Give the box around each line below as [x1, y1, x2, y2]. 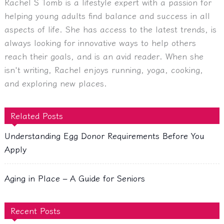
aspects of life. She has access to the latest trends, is [4, 22, 216, 35]
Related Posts [10, 109, 63, 121]
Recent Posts [10, 204, 60, 216]
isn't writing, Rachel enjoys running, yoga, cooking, [4, 63, 203, 75]
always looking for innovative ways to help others [4, 36, 196, 48]
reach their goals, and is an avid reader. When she [4, 49, 203, 62]
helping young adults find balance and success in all [4, 9, 210, 21]
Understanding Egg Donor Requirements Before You [4, 129, 204, 141]
